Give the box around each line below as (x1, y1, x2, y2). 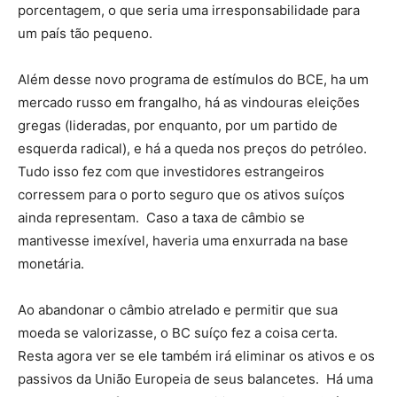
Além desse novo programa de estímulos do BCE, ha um (18, 71, 369, 88)
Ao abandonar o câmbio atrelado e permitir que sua (18, 301, 338, 318)
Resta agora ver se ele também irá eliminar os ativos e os (18, 347, 375, 364)
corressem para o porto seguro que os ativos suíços (18, 186, 345, 203)
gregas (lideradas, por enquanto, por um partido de (18, 117, 338, 134)
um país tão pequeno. (18, 25, 152, 42)
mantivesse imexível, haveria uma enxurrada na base (18, 232, 348, 249)
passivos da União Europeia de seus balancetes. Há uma (18, 370, 373, 387)
